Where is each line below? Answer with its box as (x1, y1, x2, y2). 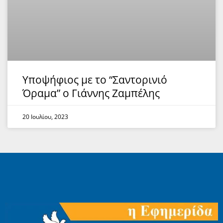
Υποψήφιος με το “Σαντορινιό (22, 73, 167, 87)
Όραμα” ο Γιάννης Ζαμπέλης (22, 86, 160, 100)
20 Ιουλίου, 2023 (22, 112, 68, 121)
